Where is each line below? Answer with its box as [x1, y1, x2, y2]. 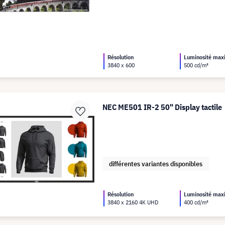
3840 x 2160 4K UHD [107, 198, 159, 206]
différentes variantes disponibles [109, 159, 203, 168]
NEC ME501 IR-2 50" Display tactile [102, 102, 222, 112]
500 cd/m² [184, 61, 209, 69]
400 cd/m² [184, 198, 209, 206]
